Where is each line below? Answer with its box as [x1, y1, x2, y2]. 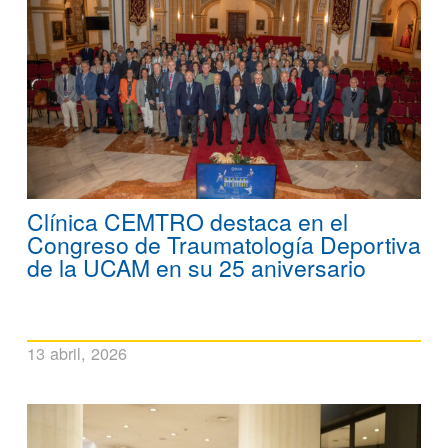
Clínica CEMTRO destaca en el [27, 204, 348, 238]
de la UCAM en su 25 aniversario [27, 250, 366, 284]
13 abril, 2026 [27, 340, 127, 365]
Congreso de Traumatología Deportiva [27, 227, 421, 261]
